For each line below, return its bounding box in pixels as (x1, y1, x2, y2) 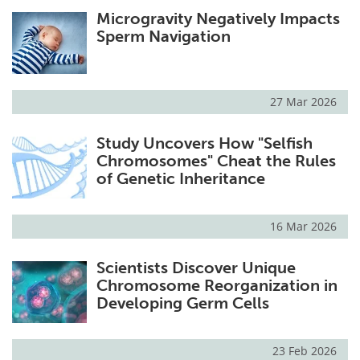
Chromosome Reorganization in (96, 275, 337, 295)
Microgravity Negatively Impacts (96, 8, 340, 28)
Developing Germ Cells (96, 292, 269, 313)
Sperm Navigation (96, 26, 231, 46)
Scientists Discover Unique (96, 257, 296, 277)
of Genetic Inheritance (96, 168, 265, 188)
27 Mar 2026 (270, 93, 337, 109)
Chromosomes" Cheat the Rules (96, 150, 336, 170)
